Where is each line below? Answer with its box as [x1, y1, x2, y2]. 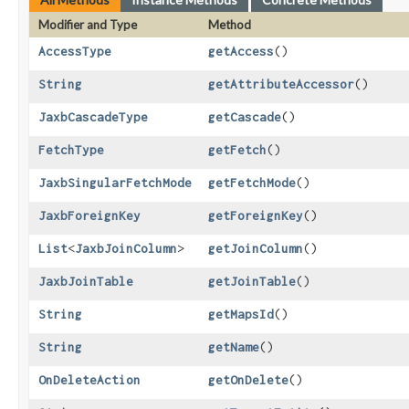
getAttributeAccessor [208, 77, 354, 92]
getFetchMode [208, 175, 296, 191]
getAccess [208, 44, 274, 59]
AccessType [38, 44, 111, 59]
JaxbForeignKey [38, 208, 141, 224]
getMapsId [208, 307, 274, 322]
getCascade [208, 110, 281, 125]
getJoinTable [208, 274, 296, 289]
